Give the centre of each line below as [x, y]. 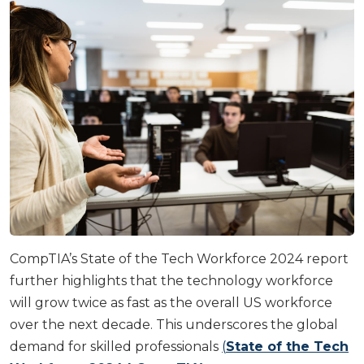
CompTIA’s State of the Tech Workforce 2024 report [179, 258]
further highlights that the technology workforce [171, 280]
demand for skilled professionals [116, 346]
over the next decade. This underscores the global [174, 324]
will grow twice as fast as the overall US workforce [171, 302]
